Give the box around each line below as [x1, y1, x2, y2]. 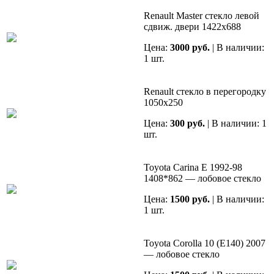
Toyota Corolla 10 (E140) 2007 [144, 238, 265, 249]
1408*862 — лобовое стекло [144, 173, 261, 184]
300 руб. [170, 118, 205, 129]
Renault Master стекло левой [144, 10, 259, 21]
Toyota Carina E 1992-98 [144, 162, 242, 173]
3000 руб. [170, 42, 210, 53]
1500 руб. [170, 194, 210, 205]
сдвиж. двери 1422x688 [144, 21, 241, 32]
